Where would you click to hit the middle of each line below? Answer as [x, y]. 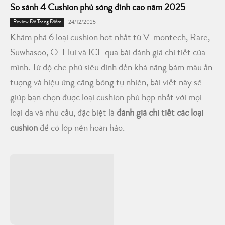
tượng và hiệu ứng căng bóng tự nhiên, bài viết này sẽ [106, 83]
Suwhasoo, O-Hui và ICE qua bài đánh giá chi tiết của [108, 53]
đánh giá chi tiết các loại [160, 114]
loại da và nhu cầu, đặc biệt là [63, 114]
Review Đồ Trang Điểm [37, 22]
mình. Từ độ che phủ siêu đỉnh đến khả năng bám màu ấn [111, 68]
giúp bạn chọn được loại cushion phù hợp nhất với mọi [106, 98]
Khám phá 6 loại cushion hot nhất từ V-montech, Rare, [110, 38]
